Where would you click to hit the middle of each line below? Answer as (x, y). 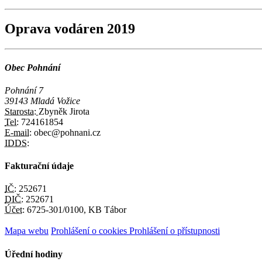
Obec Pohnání (32, 67)
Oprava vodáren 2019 (70, 29)
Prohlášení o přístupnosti (175, 231)
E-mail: (18, 132)
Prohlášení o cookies (90, 231)
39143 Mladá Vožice (42, 101)
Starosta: (22, 111)
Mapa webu (27, 231)
